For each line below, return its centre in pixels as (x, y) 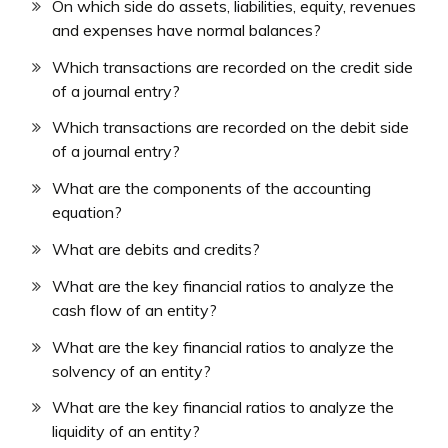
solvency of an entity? (131, 370)
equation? (87, 212)
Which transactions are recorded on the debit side (230, 127)
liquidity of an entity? (126, 431)
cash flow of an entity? (134, 309)
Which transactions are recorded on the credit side (232, 66)
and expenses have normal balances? (186, 29)
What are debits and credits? (156, 249)
